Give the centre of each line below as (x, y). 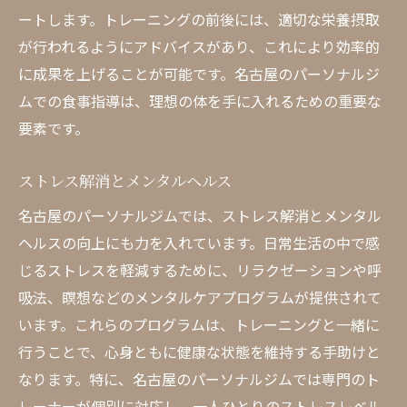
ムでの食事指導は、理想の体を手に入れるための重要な (200, 101)
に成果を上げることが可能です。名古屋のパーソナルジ (199, 74)
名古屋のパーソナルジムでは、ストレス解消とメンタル (200, 215)
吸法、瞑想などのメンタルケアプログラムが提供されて (200, 297)
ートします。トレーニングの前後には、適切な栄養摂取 (199, 19)
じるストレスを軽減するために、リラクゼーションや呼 (200, 270)
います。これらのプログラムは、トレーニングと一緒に (199, 324)
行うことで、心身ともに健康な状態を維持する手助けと (199, 352)
